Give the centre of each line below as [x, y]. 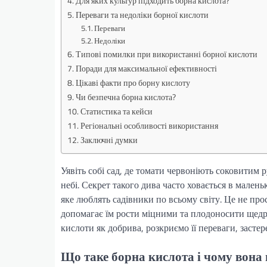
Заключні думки [109, 140]
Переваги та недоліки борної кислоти [142, 15]
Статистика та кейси [116, 111]
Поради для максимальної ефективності [146, 69]
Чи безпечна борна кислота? [125, 97]
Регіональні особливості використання [149, 126]
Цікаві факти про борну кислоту [133, 83]
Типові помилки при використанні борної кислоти [166, 54]
